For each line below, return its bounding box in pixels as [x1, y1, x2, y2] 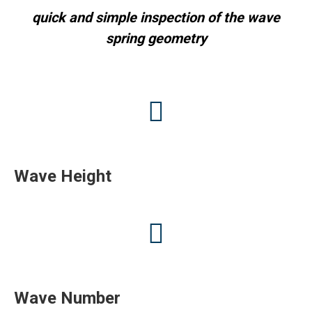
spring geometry [105, 30, 207, 47]
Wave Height [14, 166, 111, 186]
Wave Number [14, 288, 120, 308]
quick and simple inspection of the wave [32, 9, 280, 26]
